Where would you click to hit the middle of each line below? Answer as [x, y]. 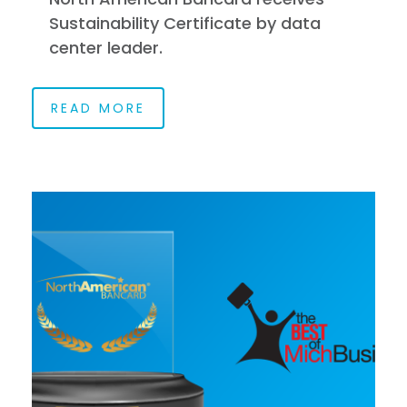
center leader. [105, 47]
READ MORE [98, 108]
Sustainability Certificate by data [184, 23]
